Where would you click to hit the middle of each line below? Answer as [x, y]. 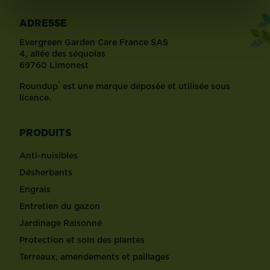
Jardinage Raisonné [61, 223]
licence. [35, 97]
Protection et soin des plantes [82, 240]
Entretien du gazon [60, 206]
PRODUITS [45, 132]
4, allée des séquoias [62, 53]
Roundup [39, 86]
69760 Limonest [54, 65]
